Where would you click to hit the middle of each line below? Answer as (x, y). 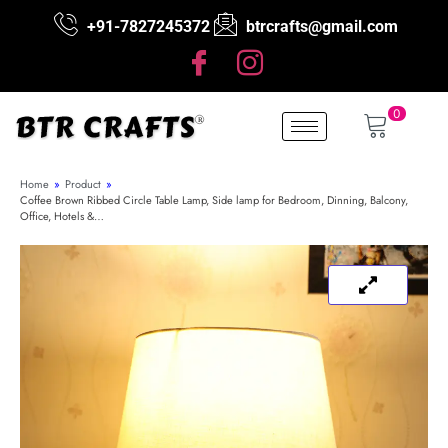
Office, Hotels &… (62, 216)
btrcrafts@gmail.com (321, 26)
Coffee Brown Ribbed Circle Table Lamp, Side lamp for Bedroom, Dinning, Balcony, (214, 200)
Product (83, 184)
